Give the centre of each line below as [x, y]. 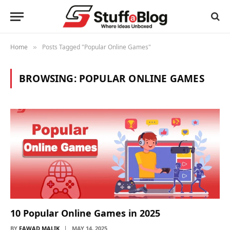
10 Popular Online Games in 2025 [85, 213]
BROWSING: [49, 79]
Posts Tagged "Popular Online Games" [97, 47]
